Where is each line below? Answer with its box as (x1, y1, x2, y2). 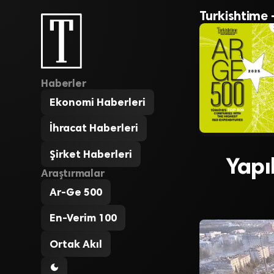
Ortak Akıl (50, 237, 103, 250)
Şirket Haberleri (50, 147, 133, 160)
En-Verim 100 (50, 212, 117, 224)
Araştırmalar (41, 166, 105, 179)
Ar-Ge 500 (50, 185, 103, 198)
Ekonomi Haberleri (50, 96, 146, 109)
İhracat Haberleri (50, 122, 139, 135)
